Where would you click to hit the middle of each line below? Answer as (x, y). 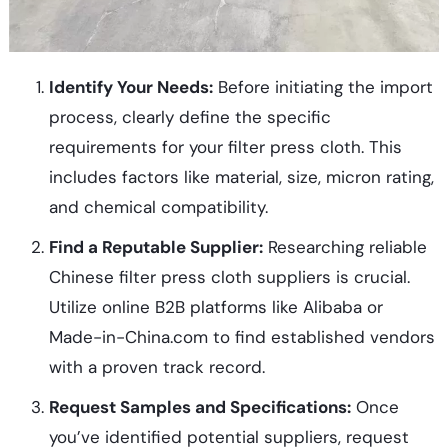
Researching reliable (344, 247)
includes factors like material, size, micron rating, (241, 177)
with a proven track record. (156, 367)
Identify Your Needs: (130, 87)
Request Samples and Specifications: (199, 407)
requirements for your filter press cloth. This (225, 147)
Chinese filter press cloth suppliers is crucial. (229, 277)
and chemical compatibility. (158, 207)
